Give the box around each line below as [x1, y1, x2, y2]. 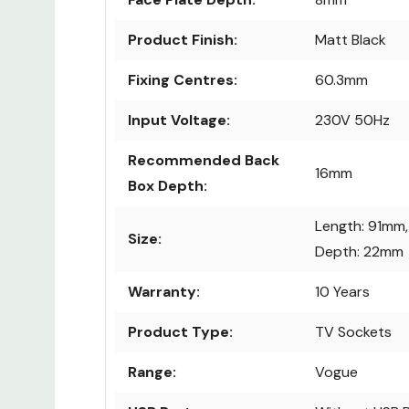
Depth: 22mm [315, 242, 404, 262]
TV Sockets [315, 322, 392, 342]
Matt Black [315, 30, 386, 50]
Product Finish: [128, 30, 237, 50]
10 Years [315, 282, 370, 302]
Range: [128, 362, 176, 383]
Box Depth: [128, 176, 207, 196]
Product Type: [128, 322, 233, 342]
